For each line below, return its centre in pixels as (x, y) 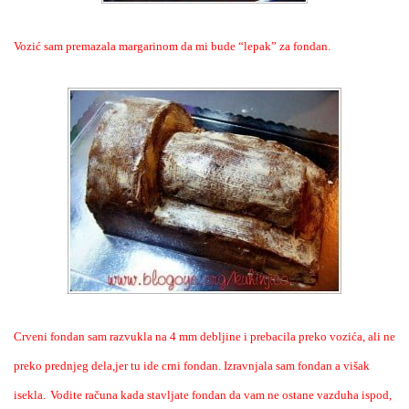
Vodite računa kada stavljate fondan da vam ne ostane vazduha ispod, (221, 394)
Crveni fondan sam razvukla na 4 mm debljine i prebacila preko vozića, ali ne (204, 336)
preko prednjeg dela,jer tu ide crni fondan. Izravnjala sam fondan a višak (192, 365)
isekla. (30, 394)
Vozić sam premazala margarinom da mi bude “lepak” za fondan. (172, 46)
